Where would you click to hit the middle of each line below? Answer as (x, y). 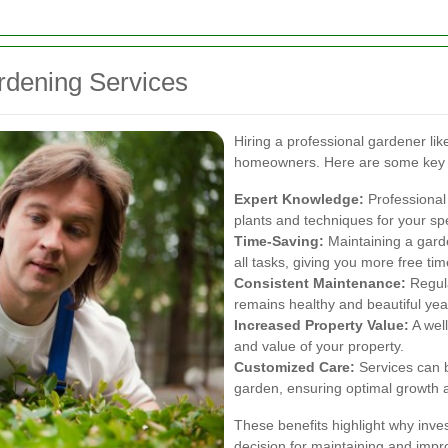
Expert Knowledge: (299, 198)
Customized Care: (294, 366)
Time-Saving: (279, 240)
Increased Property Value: (321, 324)
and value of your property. (319, 345)
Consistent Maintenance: (320, 282)
